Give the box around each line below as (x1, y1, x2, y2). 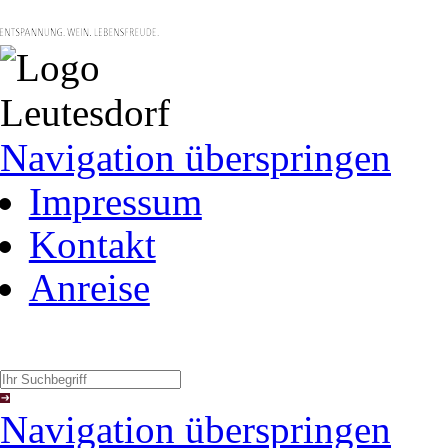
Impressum (28, 180, 202, 223)
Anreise (28, 266, 150, 309)
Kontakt (28, 223, 156, 266)
